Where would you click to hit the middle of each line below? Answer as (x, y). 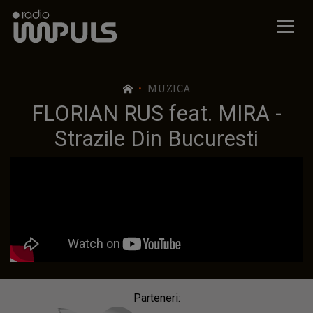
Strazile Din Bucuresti (156, 139)
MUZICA (169, 88)
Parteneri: (156, 298)
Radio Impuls (50, 19)
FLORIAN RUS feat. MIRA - (156, 114)
